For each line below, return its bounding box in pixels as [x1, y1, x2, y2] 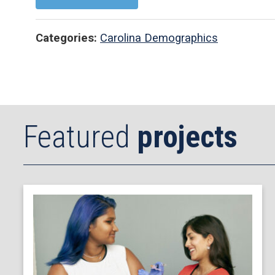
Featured [23, 118, 137, 155]
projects [137, 118, 238, 155]
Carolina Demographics [100, 31, 218, 45]
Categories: [36, 31, 97, 45]
